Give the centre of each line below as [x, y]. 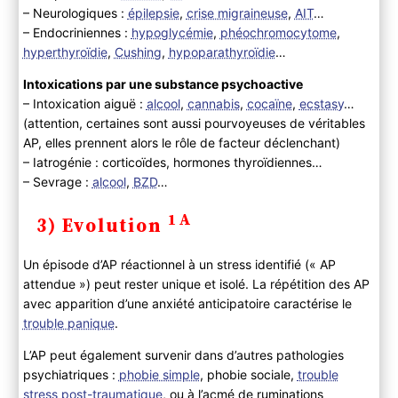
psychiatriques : [71, 374]
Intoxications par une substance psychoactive [163, 84]
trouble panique [68, 322]
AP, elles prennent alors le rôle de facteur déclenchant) [181, 142]
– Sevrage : [57, 181]
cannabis [213, 103]
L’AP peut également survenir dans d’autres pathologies [183, 354]
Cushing [138, 52]
